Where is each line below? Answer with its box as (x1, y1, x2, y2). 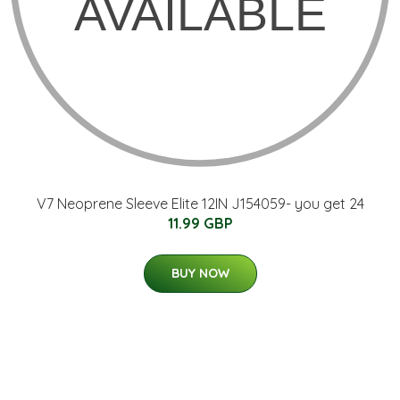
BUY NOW (171, 264, 229, 281)
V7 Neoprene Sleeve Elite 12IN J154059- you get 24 (36, 194, 364, 212)
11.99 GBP (167, 213, 233, 232)
